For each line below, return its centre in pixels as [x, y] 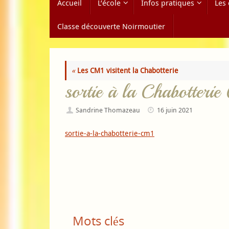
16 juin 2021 [175, 110]
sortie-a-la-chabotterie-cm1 [110, 133]
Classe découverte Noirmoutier [111, 26]
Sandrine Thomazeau [108, 110]
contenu [62, 17]
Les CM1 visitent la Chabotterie [127, 70]
